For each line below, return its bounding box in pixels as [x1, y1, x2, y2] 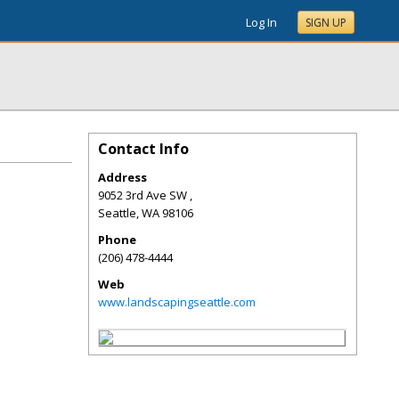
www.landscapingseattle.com [98, 294, 256, 310]
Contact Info [98, 139, 189, 159]
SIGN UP [305, 15, 346, 30]
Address [98, 169, 147, 185]
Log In [246, 14, 277, 30]
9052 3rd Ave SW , [98, 187, 192, 203]
